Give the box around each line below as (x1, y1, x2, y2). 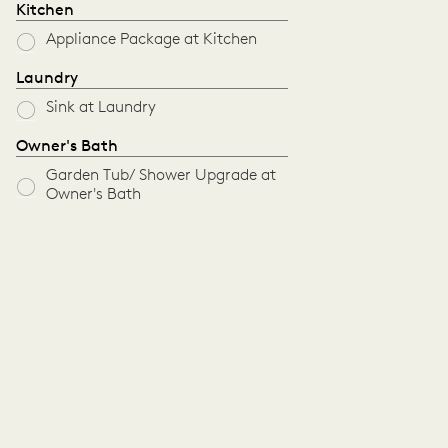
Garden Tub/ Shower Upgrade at (46, 168, 276, 184)
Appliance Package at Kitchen (46, 32, 257, 48)
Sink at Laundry (46, 100, 156, 116)
